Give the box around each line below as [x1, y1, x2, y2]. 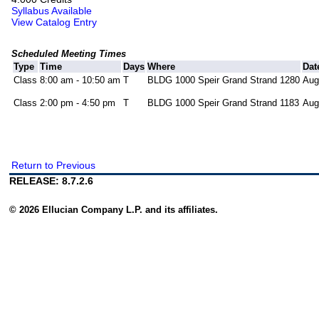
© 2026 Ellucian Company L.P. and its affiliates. [9, 204, 219, 215]
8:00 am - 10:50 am [40, 75, 121, 86]
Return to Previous [11, 159, 96, 172]
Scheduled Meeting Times [11, 48, 127, 60]
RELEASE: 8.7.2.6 [9, 175, 94, 187]
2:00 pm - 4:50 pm [40, 98, 116, 109]
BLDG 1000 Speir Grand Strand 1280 [147, 75, 300, 86]
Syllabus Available [11, 5, 93, 17]
